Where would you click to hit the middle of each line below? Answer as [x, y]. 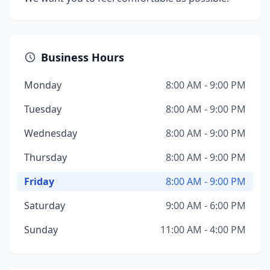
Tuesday [43, 109]
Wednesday [51, 133]
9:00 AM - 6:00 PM [206, 206]
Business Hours [83, 57]
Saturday [45, 206]
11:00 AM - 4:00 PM [203, 230]
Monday [43, 85]
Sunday [41, 230]
